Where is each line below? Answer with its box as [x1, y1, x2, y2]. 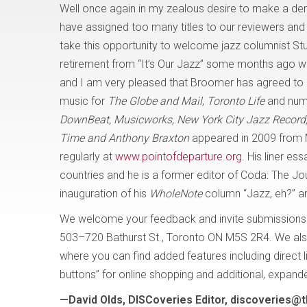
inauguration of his [60, 187, 149, 200]
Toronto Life [207, 95, 265, 108]
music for [60, 95, 108, 108]
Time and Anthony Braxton [60, 132, 189, 145]
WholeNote [149, 187, 202, 200]
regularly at [60, 150, 115, 163]
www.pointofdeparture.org [115, 150, 242, 163]
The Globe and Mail [108, 95, 202, 108]
